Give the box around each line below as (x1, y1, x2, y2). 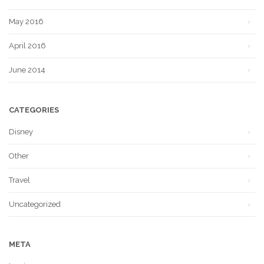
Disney (9, 127, 33, 136)
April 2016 (9, 41, 46, 50)
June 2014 (9, 65, 45, 74)
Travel (9, 175, 30, 184)
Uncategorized (9, 199, 61, 209)
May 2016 (9, 16, 44, 26)
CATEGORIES (9, 105, 59, 114)
